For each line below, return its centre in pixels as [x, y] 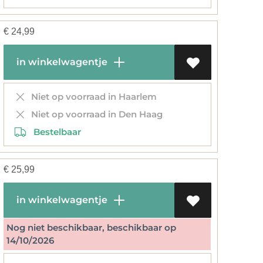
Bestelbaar [54, 132]
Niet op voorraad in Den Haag [95, 114]
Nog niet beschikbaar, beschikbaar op [92, 227]
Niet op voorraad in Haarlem [92, 97]
